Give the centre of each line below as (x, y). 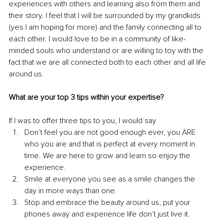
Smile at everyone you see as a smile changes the (111, 179)
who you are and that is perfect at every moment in (111, 144)
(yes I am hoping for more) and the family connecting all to (106, 27)
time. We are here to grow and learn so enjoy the (108, 156)
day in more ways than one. (71, 191)
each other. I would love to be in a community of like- (97, 39)
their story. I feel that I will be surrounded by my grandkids (106, 16)
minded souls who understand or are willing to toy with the (107, 51)
